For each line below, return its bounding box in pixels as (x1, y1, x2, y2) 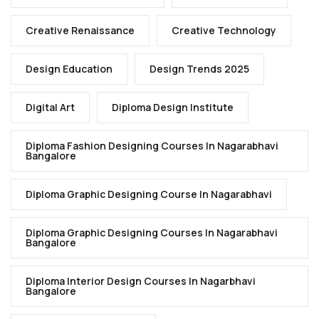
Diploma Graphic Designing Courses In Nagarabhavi (26, 225, 278, 239)
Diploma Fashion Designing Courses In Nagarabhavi (26, 138, 278, 152)
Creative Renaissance (26, 23, 135, 37)
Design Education (26, 61, 113, 75)
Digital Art (26, 100, 75, 114)
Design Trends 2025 (150, 61, 249, 75)
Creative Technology (172, 23, 276, 37)
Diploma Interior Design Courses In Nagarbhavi (26, 273, 256, 288)
